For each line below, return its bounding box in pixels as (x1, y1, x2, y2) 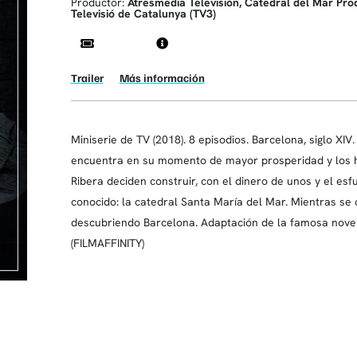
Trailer (70, 70, 104, 84)
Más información (119, 70, 205, 84)
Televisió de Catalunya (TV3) (70, 6, 216, 21)
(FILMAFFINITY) (70, 235, 144, 250)
